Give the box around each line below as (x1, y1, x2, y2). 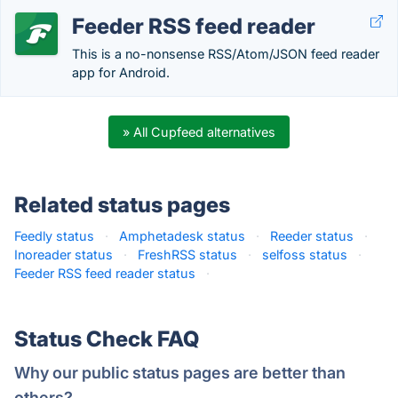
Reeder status (270, 228, 354, 243)
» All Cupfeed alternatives (123, 124, 275, 139)
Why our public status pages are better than (14, 363, 346, 382)
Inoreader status (14, 247, 113, 262)
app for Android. (72, 65, 170, 80)
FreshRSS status (138, 247, 237, 262)
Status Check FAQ (14, 326, 199, 352)
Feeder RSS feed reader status (14, 266, 195, 281)
